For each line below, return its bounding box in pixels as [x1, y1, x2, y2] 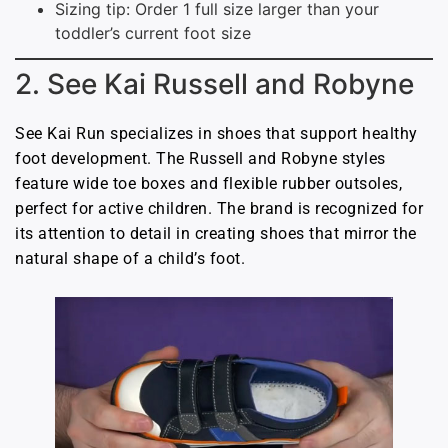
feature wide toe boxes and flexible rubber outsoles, [15, 173, 402, 193]
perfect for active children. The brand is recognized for [15, 198, 423, 218]
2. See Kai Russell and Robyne [15, 66, 414, 101]
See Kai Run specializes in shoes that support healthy [15, 123, 418, 143]
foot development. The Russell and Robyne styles [15, 148, 386, 168]
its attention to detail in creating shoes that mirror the [15, 223, 417, 243]
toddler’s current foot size [55, 22, 251, 43]
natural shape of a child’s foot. [15, 248, 245, 268]
